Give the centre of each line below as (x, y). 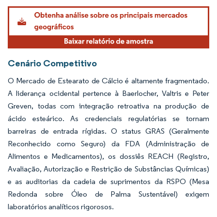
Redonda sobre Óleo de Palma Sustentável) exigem (108, 194)
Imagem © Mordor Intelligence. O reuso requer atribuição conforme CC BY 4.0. (109, 8)
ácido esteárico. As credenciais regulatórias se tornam (108, 119)
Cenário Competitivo (52, 63)
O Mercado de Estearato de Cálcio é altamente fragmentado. (108, 81)
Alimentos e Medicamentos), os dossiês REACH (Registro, (108, 156)
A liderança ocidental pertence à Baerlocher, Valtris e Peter (108, 93)
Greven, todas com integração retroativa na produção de (108, 106)
